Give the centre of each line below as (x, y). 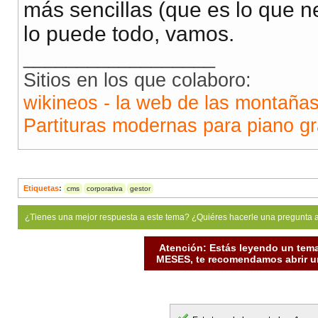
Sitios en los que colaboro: (137, 80)
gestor (140, 189)
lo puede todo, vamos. (129, 34)
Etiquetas (41, 188)
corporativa (105, 189)
